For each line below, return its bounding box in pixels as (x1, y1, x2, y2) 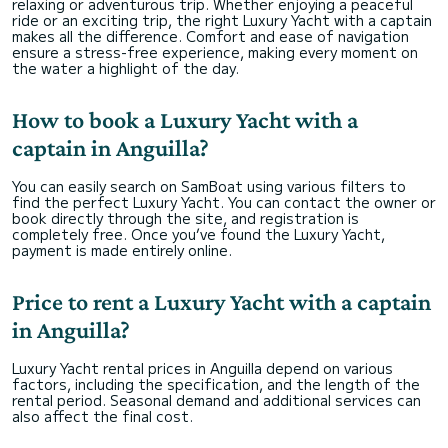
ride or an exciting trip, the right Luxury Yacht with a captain (12, 10, 432, 30)
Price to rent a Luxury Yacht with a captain (12, 288, 431, 315)
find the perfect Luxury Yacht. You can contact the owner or (12, 192, 436, 212)
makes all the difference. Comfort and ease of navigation (12, 26, 409, 46)
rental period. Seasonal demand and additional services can (12, 390, 421, 410)
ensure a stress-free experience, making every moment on (12, 42, 418, 62)
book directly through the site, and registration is (12, 208, 359, 228)
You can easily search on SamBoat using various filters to (12, 176, 406, 196)
